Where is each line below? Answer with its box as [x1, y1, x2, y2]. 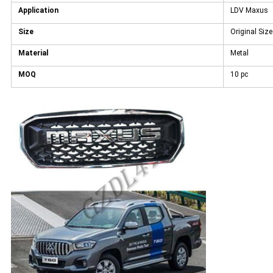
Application [18, 6, 58, 15]
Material [18, 49, 48, 58]
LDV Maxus [230, 6, 268, 15]
